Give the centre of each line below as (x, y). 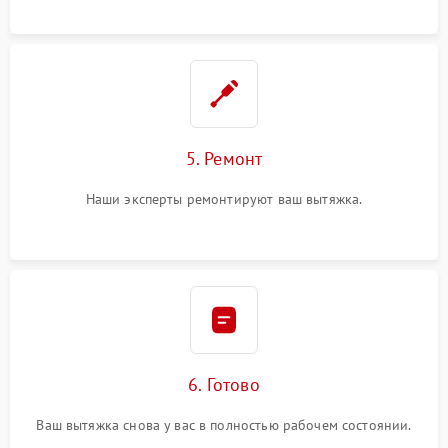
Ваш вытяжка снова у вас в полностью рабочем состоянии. (224, 425)
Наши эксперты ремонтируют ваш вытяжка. (224, 199)
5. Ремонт (224, 158)
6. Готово (224, 384)
